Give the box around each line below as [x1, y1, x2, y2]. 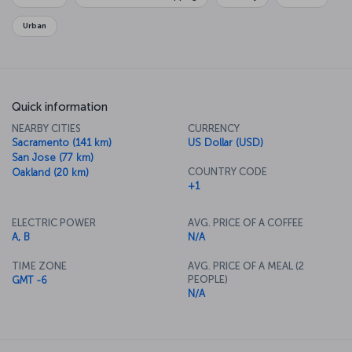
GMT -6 [12, 273, 47, 286]
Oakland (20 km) [12, 166, 89, 178]
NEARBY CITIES [12, 122, 81, 134]
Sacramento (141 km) [12, 136, 112, 148]
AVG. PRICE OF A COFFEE [188, 216, 303, 229]
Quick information [12, 99, 108, 114]
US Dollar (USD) [188, 136, 263, 148]
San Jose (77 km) [12, 151, 93, 163]
